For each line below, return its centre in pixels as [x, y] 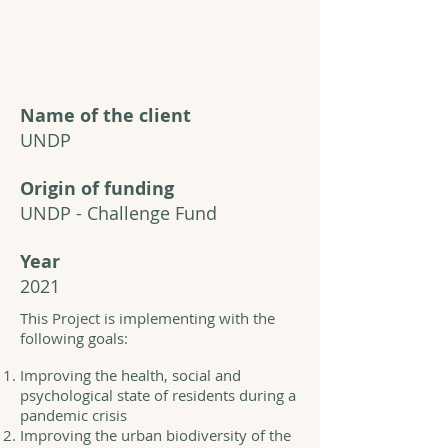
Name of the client [105, 115]
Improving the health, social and [130, 375]
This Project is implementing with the [147, 318]
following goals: [76, 338]
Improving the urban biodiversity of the [155, 435]
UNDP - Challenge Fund [118, 213]
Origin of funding [97, 188]
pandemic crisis [73, 415]
